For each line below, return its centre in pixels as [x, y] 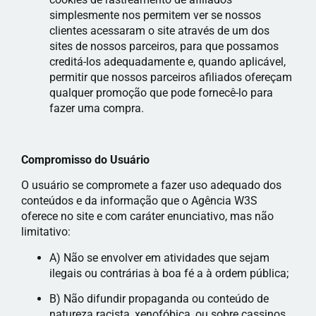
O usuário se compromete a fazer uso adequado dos [151, 186]
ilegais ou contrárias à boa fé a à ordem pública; [169, 273]
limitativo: [46, 232]
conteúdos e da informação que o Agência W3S [139, 201]
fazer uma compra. [97, 109]
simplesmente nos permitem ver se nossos [155, 16]
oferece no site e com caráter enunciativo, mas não [147, 217]
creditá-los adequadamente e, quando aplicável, [168, 62]
